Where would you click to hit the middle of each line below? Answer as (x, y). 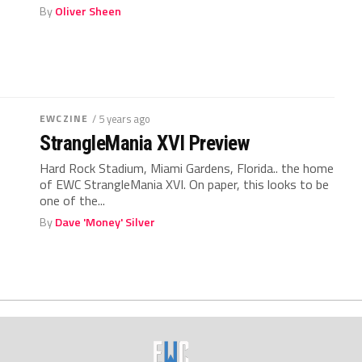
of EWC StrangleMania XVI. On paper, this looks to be (185, 184)
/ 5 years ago (122, 118)
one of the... (73, 200)
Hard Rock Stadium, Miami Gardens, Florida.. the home (187, 168)
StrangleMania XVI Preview (145, 143)
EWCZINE (64, 118)
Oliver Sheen (88, 11)
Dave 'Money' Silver (105, 222)
